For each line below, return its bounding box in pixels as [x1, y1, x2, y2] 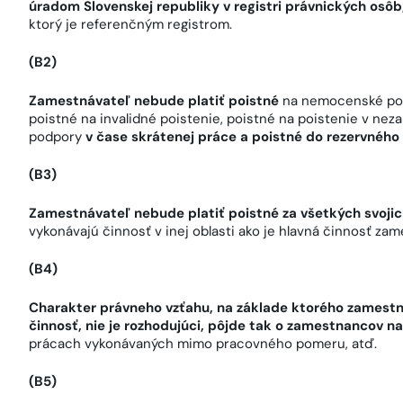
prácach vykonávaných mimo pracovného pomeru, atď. [29, 334, 377, 353]
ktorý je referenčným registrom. [29, 14, 232, 33]
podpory [29, 127, 85, 146]
